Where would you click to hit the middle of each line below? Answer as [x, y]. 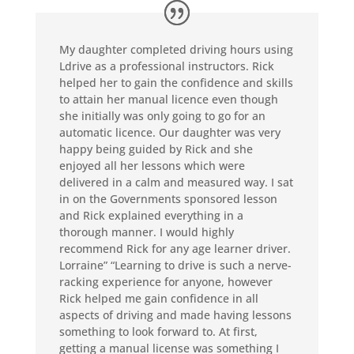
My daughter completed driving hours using [176, 50]
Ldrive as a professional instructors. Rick [166, 66]
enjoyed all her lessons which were [152, 166]
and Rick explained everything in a [151, 216]
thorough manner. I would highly [146, 232]
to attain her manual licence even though [168, 100]
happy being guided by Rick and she [156, 149]
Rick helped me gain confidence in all [158, 299]
